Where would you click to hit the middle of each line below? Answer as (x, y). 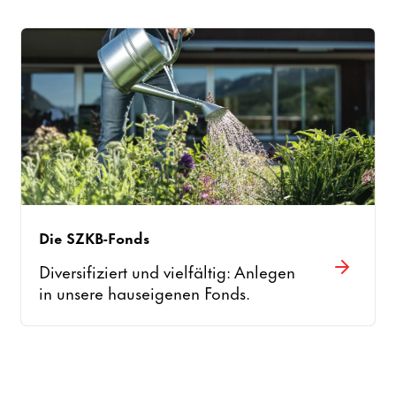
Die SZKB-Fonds (95, 237)
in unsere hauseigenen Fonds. (145, 292)
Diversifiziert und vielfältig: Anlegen (168, 271)
